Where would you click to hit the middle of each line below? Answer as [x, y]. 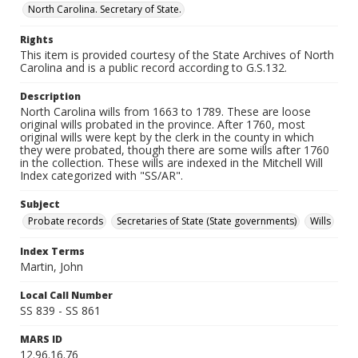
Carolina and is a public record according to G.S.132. [153, 68]
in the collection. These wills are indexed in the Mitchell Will [171, 163]
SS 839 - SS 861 [60, 310]
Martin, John [52, 267]
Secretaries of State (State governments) [207, 221]
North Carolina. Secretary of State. [105, 9]
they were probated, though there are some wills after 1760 [175, 150]
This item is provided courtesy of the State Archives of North [177, 55]
